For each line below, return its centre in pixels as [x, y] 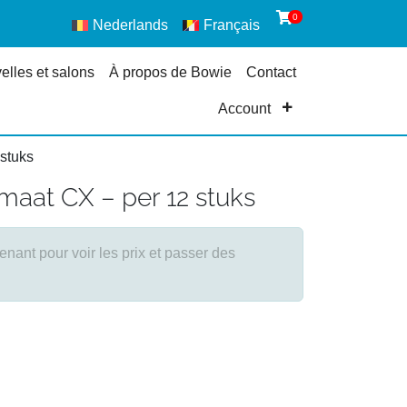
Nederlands [131, 25]
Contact [271, 72]
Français [231, 25]
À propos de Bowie [170, 72]
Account [244, 109]
